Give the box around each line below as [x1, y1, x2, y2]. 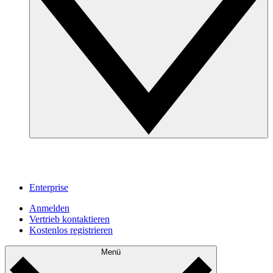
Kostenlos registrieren [29, 224, 113, 235]
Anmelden [29, 202, 69, 213]
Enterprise [29, 182, 68, 193]
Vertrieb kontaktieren [29, 213, 110, 224]
